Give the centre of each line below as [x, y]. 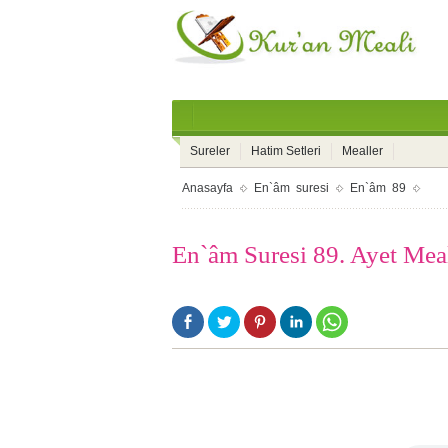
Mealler [362, 151]
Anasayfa [207, 188]
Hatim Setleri [286, 151]
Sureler [210, 151]
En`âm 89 [378, 188]
